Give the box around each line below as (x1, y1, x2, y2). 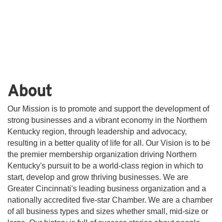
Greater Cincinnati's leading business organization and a (7, 184, 206, 193)
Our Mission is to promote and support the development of (7, 104, 209, 113)
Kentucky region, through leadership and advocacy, (7, 127, 187, 136)
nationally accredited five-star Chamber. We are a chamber (7, 195, 213, 204)
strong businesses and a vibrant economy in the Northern (7, 115, 207, 124)
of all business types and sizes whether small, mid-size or (7, 207, 208, 216)
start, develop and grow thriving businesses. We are (7, 172, 188, 181)
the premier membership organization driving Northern (7, 150, 197, 159)
